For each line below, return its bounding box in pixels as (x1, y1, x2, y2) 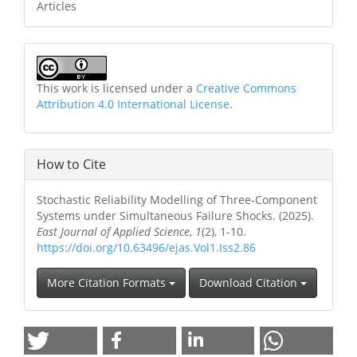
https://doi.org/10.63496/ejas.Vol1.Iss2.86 (37, 239, 256, 255)
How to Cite (37, 155, 106, 173)
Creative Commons (196, 80, 296, 96)
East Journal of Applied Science (37, 223, 190, 239)
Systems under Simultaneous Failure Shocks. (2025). (37, 207, 314, 223)
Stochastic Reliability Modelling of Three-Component (37, 191, 317, 207)
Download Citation (199, 274, 300, 290)
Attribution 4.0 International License (37, 96, 229, 112)
